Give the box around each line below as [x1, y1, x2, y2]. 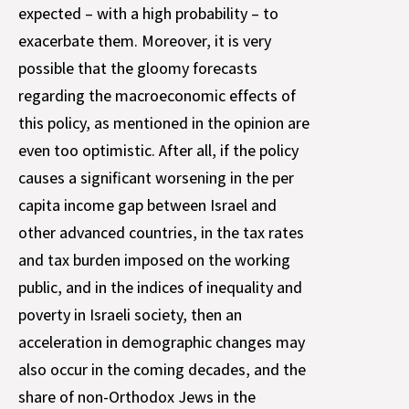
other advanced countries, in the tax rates [18, 222, 304, 244]
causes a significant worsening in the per [18, 167, 294, 189]
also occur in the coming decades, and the [18, 359, 306, 381]
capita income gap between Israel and [18, 194, 277, 216]
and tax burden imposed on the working [18, 249, 290, 271]
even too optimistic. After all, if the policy [18, 140, 299, 162]
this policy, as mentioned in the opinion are [18, 112, 309, 134]
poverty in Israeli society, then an [18, 304, 242, 326]
